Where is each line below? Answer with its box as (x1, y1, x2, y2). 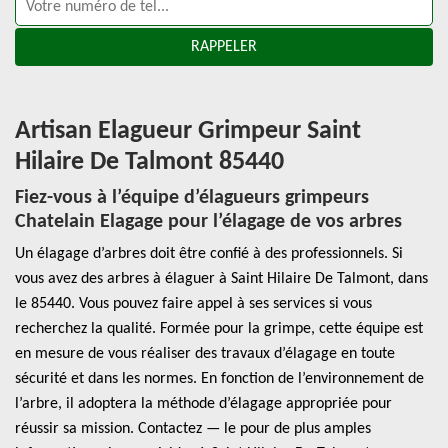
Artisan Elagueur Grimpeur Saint (15, 118, 361, 145)
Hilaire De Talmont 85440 (15, 149, 284, 176)
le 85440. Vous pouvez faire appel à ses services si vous (15, 296, 372, 312)
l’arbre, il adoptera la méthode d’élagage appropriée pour (15, 396, 392, 412)
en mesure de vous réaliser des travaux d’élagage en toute (15, 346, 395, 362)
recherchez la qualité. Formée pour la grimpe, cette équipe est (15, 321, 423, 337)
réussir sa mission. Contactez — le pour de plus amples (15, 421, 371, 437)
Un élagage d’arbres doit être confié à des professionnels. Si (15, 246, 403, 262)
